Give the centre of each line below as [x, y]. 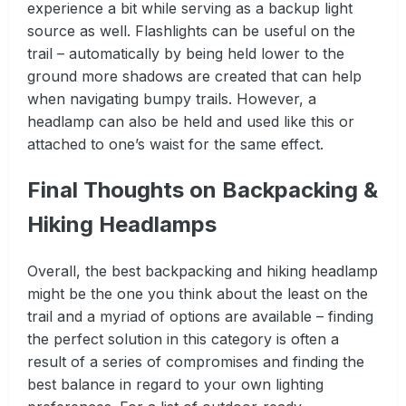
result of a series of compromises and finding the [196, 362]
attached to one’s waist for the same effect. [175, 144]
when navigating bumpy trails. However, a [172, 98]
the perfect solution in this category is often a [183, 339]
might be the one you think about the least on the [198, 294]
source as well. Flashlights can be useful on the [191, 30]
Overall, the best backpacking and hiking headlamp [203, 271]
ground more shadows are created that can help [194, 76]
